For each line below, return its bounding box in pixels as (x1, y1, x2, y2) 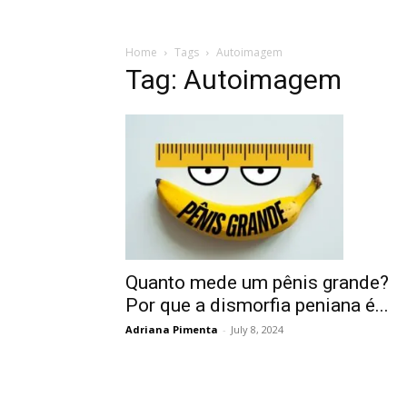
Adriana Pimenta (125, 323, 218, 336)
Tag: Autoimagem (125, 64, 342, 95)
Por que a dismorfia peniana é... (125, 294, 389, 316)
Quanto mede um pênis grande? (125, 272, 389, 293)
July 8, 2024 (231, 323, 283, 336)
